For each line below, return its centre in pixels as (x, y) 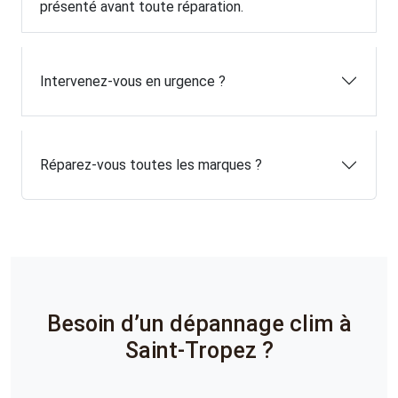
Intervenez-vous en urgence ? (133, 81)
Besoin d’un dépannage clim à (199, 323)
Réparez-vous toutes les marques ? (151, 165)
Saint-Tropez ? (199, 350)
